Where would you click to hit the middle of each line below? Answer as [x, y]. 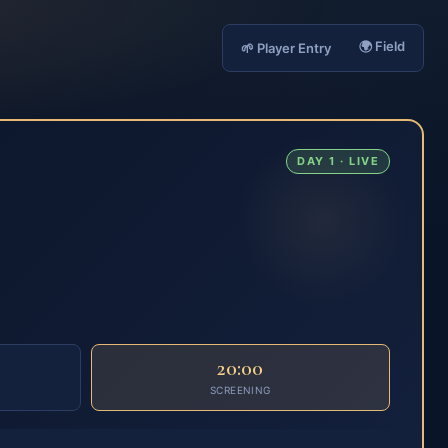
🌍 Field [382, 46]
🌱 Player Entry [286, 48]
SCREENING [240, 390]
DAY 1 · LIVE [338, 161]
